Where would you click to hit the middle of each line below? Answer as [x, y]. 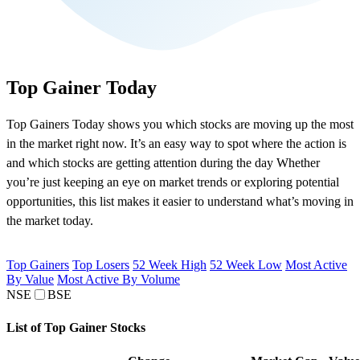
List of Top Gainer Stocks [76, 327]
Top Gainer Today [82, 88]
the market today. [50, 221]
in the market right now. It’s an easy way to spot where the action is [176, 144]
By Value [30, 280]
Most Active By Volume [119, 280]
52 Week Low [246, 265]
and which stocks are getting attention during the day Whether [163, 163]
